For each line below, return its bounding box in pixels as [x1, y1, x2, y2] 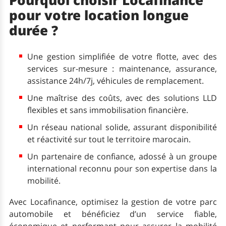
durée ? [9, 22, 58, 40]
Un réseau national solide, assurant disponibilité [27, 122, 217, 133]
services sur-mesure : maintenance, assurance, [27, 63, 217, 75]
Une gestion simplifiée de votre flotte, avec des [27, 51, 217, 63]
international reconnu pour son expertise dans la [27, 163, 217, 175]
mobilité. [27, 175, 61, 187]
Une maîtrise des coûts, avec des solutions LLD [27, 92, 217, 104]
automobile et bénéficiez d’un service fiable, [9, 208, 217, 220]
